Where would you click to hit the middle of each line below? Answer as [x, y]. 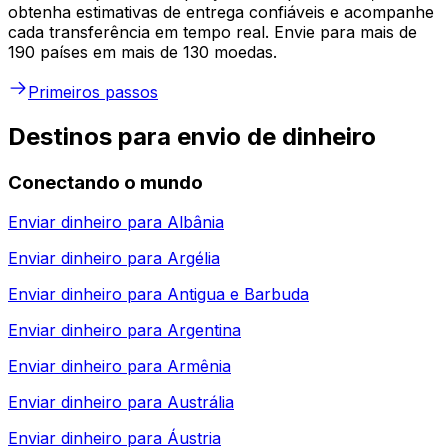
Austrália [200, 402]
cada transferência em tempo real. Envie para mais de [212, 31]
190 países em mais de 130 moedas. [142, 51]
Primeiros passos [93, 91]
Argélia [193, 258]
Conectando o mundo [105, 182]
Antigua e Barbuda [238, 294]
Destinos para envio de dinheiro [192, 136]
